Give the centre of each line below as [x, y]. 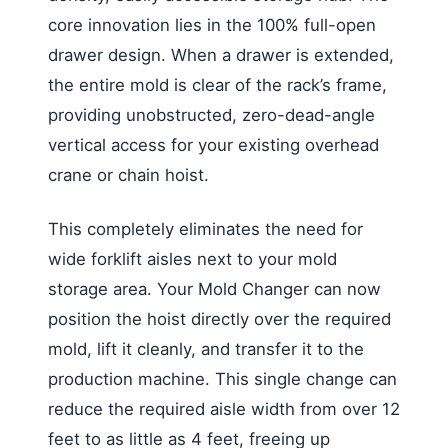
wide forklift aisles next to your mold [192, 259]
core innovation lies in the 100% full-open [212, 25]
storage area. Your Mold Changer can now [214, 289]
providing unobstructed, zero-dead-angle [211, 115]
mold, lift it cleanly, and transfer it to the [206, 349]
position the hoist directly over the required [219, 319]
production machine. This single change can [222, 379]
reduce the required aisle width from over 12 [224, 409]
